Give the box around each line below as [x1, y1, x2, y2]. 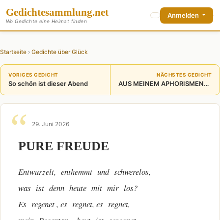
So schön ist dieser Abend [8, 80, 88, 87]
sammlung [45, 6, 92, 18]
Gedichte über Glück [31, 48, 88, 55]
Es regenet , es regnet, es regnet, [18, 198, 130, 210]
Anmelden [167, 11, 200, 19]
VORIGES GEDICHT [8, 72, 58, 78]
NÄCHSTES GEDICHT [157, 72, 212, 78]
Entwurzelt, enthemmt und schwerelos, [18, 166, 151, 177]
